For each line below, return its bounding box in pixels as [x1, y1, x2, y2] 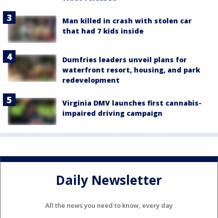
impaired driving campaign [62, 109, 163, 118]
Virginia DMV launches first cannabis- [62, 98, 201, 108]
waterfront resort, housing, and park [62, 65, 200, 75]
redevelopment [62, 75, 120, 85]
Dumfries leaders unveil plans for [62, 55, 187, 65]
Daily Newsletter [56, 171, 162, 189]
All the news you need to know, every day [45, 200, 173, 210]
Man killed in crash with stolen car [62, 16, 192, 25]
